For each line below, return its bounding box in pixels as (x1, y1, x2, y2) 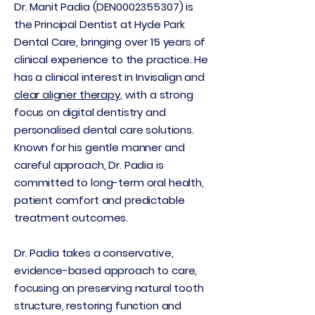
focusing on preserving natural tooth (14, 281, 204, 295)
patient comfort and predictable (14, 193, 185, 207)
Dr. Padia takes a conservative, (14, 245, 174, 260)
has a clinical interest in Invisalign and (14, 70, 205, 84)
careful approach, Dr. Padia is (14, 157, 164, 172)
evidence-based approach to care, (14, 263, 198, 278)
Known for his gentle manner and (14, 140, 185, 155)
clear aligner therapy (14, 87, 120, 102)
